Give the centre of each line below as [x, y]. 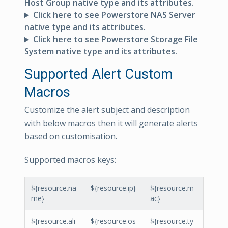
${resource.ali [53, 221]
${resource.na [54, 188]
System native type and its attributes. [101, 52]
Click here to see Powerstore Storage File [115, 39]
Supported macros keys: [70, 160]
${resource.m [172, 188]
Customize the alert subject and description [107, 110]
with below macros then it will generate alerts [111, 123]
